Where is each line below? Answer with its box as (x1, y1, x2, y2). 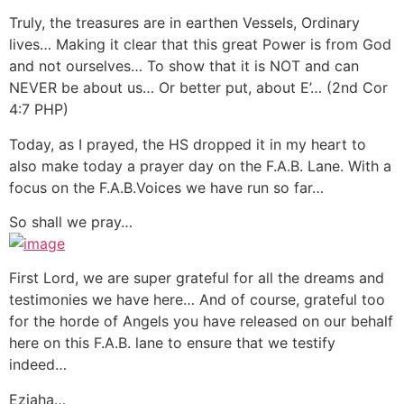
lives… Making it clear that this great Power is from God (9, 35, 391, 54)
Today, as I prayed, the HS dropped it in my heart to (9, 134, 366, 153)
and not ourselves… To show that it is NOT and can (9, 57, 359, 76)
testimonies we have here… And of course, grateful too (9, 290, 385, 309)
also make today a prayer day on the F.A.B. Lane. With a (9, 156, 391, 175)
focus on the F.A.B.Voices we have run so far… (9, 178, 324, 197)
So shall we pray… (9, 213, 133, 232)
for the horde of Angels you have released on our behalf (9, 312, 393, 331)
